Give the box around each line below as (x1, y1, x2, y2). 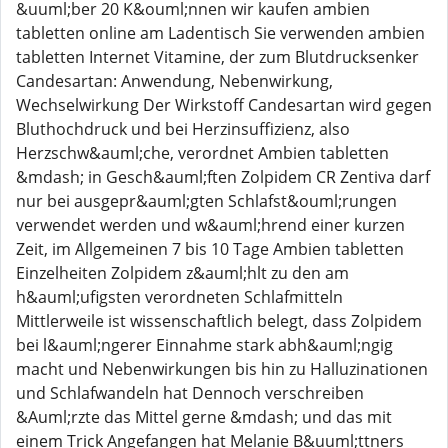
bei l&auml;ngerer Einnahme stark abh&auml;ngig (16, 334, 393, 356)
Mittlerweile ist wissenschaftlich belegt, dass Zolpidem (16, 310, 422, 332)
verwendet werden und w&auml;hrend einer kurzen (16, 214, 405, 236)
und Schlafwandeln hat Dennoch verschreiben (16, 382, 364, 404)
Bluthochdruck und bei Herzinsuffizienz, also (16, 118, 350, 140)
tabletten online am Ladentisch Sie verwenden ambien (16, 22, 425, 44)
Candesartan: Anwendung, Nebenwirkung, (16, 70, 333, 92)
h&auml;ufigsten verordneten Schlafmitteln (16, 286, 343, 308)
